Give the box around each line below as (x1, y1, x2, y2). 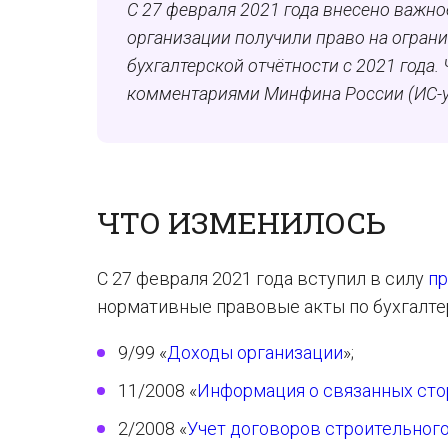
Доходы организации (167, 342, 343, 363)
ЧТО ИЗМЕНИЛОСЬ (97, 203, 386, 242)
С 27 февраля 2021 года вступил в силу (97, 268, 428, 289)
